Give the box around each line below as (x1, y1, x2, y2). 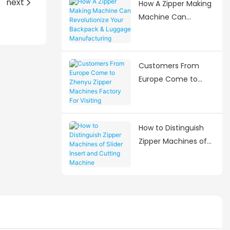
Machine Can (138, 11, 186, 22)
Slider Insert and (138, 149, 196, 160)
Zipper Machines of (138, 136, 207, 146)
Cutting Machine (138, 162, 199, 173)
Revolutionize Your (138, 25, 204, 35)
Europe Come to (138, 73, 198, 84)
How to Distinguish (138, 122, 204, 133)
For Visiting (138, 113, 177, 124)
